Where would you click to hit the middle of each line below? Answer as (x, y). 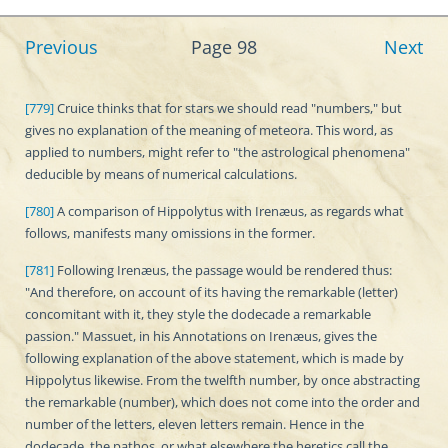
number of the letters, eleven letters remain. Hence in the (194, 424)
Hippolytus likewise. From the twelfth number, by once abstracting (222, 380)
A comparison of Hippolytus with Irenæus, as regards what (229, 211)
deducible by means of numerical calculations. (161, 174)
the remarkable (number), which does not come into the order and (222, 402)
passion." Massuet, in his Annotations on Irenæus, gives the (201, 336)
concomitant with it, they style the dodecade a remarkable (198, 314)
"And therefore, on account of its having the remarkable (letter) (211, 292)
